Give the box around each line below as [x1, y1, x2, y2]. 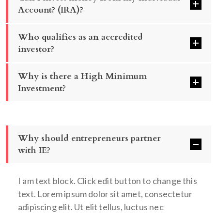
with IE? [18, 144, 50, 156]
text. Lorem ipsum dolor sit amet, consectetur [18, 188, 193, 199]
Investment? [18, 82, 66, 94]
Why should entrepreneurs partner [18, 132, 161, 144]
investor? [18, 43, 54, 55]
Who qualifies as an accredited [18, 31, 143, 43]
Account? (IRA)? [18, 4, 83, 16]
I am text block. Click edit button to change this [18, 175, 197, 186]
